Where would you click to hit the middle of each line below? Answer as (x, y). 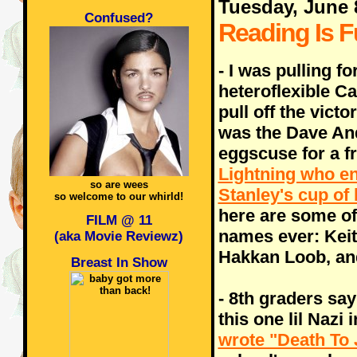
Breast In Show (119, 263)
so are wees (119, 184)
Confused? (119, 18)
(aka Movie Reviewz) (119, 236)
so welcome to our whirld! (119, 196)
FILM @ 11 (119, 220)
